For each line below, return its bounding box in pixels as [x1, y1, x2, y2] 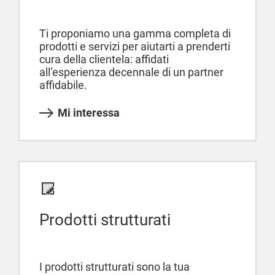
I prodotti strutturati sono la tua [39, 260, 190, 274]
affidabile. [39, 79, 87, 92]
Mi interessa [58, 106, 120, 120]
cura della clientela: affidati [39, 53, 169, 66]
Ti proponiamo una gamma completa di [39, 27, 231, 41]
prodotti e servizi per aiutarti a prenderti [39, 40, 230, 53]
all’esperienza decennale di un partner [39, 66, 223, 79]
